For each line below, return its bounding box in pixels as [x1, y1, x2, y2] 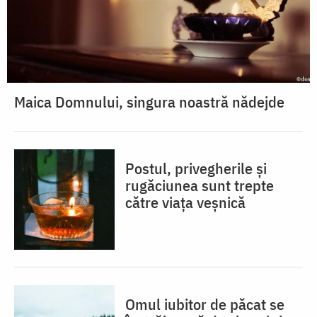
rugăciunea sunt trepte [125, 175, 274, 196]
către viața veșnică [125, 192, 246, 213]
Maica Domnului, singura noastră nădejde [14, 91, 284, 113]
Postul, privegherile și [125, 158, 267, 179]
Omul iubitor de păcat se [125, 294, 284, 315]
